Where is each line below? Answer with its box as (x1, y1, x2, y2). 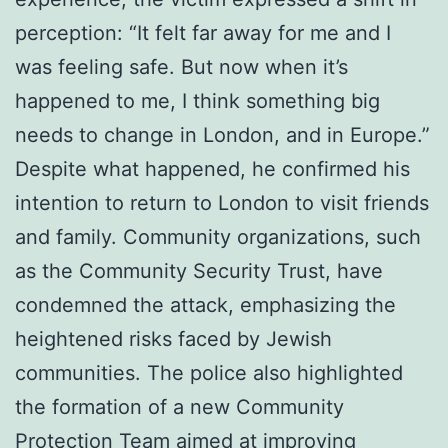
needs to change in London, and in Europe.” (15, 122, 430, 147)
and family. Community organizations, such (15, 224, 421, 249)
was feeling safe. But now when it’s (15, 54, 348, 79)
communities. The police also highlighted (15, 360, 403, 385)
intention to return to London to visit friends (15, 190, 429, 215)
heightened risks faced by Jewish (15, 326, 332, 351)
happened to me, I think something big (15, 88, 380, 113)
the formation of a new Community (15, 394, 344, 419)
